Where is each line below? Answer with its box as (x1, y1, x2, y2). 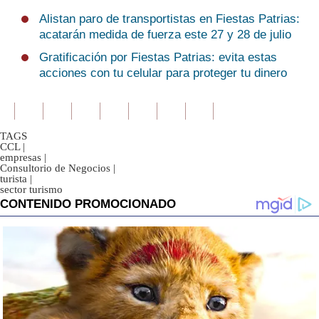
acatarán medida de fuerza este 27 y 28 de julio (39, 27, 291, 41)
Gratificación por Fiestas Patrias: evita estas (39, 50, 277, 64)
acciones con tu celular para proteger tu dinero (39, 66, 287, 80)
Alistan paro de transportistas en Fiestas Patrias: (39, 11, 300, 26)
